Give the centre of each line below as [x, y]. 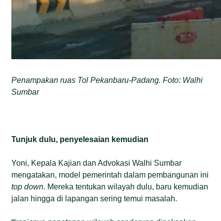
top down [28, 186]
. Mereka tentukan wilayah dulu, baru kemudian [126, 186]
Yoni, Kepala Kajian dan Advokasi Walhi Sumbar [97, 163]
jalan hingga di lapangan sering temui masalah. [94, 198]
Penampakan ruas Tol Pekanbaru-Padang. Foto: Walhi [107, 80]
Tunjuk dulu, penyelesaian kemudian [80, 139]
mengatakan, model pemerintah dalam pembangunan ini [110, 175]
